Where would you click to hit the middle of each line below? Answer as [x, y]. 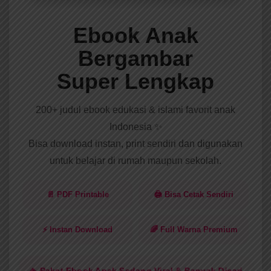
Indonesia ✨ [135, 127]
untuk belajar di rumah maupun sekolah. [135, 161]
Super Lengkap [135, 82]
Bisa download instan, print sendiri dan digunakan [135, 144]
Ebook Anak [135, 36]
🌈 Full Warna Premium [194, 230]
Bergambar [135, 59]
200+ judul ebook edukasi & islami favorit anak [135, 110]
